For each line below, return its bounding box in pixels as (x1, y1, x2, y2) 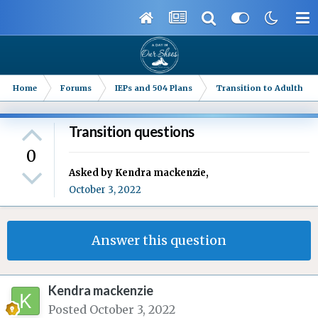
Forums (60, 83, 92, 93)
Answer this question (92, 232, 226, 249)
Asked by (69, 167, 115, 180)
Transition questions (69, 123, 194, 141)
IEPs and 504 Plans (115, 83, 192, 93)
